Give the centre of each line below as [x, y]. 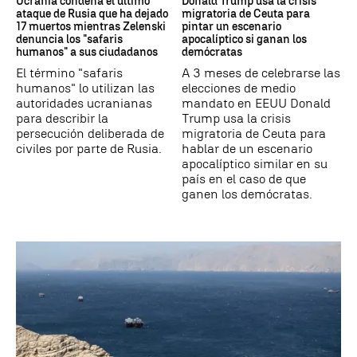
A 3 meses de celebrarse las [261, 73]
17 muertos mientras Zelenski [91, 27]
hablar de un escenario [247, 149]
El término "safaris [69, 73]
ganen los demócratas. [247, 194]
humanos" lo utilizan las [85, 88]
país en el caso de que [244, 179]
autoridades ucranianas [84, 104]
